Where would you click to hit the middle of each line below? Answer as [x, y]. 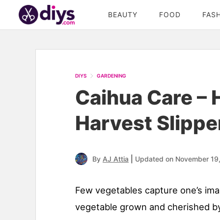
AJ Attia [116, 159]
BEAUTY [123, 14]
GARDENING [111, 76]
